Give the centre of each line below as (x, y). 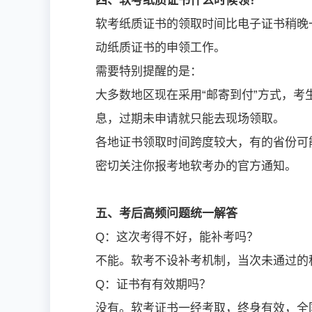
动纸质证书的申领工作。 (161, 47)
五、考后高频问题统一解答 (166, 213)
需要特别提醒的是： (149, 71)
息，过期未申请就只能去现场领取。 (190, 118)
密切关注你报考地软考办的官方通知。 (196, 166)
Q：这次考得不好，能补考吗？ (177, 237)
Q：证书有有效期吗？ (153, 284)
